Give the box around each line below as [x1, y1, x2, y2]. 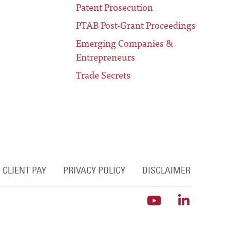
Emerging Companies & [76, 35, 174, 51]
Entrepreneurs [76, 49, 136, 65]
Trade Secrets [76, 67, 131, 83]
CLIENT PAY [2, 164, 46, 177]
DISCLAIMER [142, 164, 190, 177]
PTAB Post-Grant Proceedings [76, 17, 196, 33]
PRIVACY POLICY [63, 164, 125, 177]
